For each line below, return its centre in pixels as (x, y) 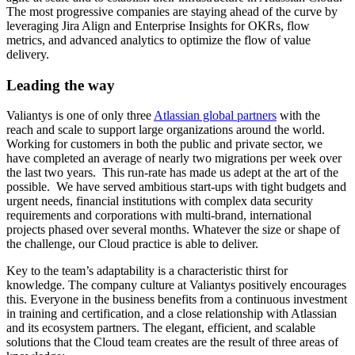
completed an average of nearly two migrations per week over (187, 158)
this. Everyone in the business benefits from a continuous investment (177, 300)
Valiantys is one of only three (80, 116)
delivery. (29, 54)
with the (298, 116)
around (254, 130)
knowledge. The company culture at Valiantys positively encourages (176, 285)
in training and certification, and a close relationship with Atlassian (172, 314)
